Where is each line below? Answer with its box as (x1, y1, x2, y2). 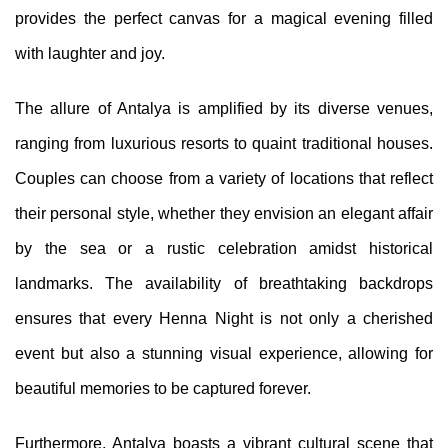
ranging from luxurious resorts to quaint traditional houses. (15, 134, 433, 152)
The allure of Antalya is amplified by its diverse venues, (15, 99, 433, 117)
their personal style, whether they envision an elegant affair (15, 204, 433, 222)
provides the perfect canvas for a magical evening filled (15, 9, 433, 27)
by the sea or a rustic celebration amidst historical (15, 239, 433, 257)
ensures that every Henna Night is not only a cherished (15, 309, 433, 327)
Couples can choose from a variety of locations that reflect (15, 169, 433, 187)
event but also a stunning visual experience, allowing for (15, 344, 433, 362)
